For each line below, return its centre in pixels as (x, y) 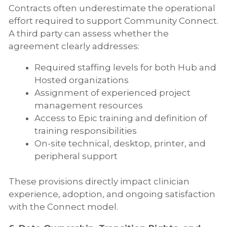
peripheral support (76, 156)
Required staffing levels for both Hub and (125, 67)
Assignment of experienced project (112, 92)
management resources (89, 105)
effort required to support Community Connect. (113, 21)
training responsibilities (86, 130)
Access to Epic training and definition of (121, 118)
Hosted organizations (82, 80)
